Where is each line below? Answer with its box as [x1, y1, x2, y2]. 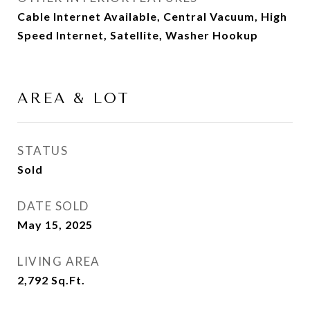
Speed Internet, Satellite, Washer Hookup [17, 28, 258, 42]
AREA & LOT [17, 90, 130, 107]
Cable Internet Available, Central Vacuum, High [17, 10, 287, 23]
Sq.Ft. [51, 273, 85, 286]
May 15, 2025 [17, 218, 93, 231]
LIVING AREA [17, 254, 100, 268]
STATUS [17, 143, 68, 158]
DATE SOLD [17, 199, 89, 213]
